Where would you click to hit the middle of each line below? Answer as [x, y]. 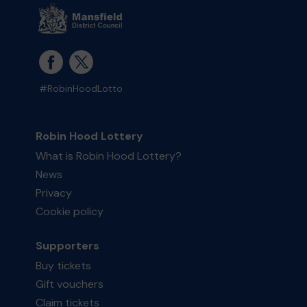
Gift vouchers [70, 284]
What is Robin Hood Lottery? [109, 156]
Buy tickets [64, 266]
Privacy [54, 193]
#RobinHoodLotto [81, 89]
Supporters [68, 246]
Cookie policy [70, 211]
